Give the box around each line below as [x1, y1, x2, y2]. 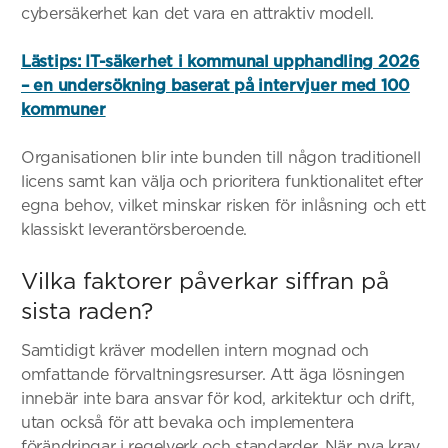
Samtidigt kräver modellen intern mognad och [21, 340, 370, 360]
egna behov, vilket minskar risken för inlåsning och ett [21, 195, 426, 215]
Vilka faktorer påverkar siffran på [21, 266, 389, 295]
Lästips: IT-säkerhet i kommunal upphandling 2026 [21, 51, 420, 71]
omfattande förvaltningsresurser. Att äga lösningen [21, 364, 406, 384]
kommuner [21, 99, 106, 119]
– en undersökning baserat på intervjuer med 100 [21, 75, 410, 95]
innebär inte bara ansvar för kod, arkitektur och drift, [21, 388, 415, 408]
